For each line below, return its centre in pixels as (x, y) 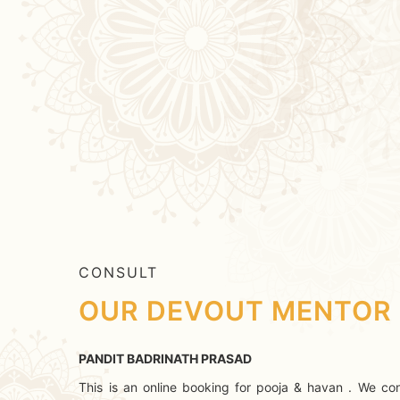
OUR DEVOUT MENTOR (236, 310)
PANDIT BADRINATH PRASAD (166, 358)
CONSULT (119, 272)
